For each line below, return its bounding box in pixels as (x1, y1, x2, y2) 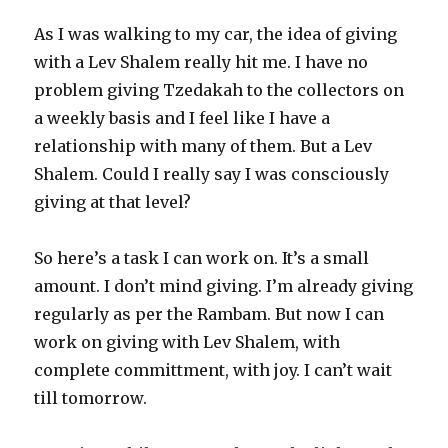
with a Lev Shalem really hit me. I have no (34, 52, 369, 73)
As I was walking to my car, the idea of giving (34, 24, 398, 45)
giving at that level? (34, 192, 192, 213)
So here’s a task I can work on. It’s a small (34, 248, 370, 269)
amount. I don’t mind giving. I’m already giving (34, 276, 414, 297)
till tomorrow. (34, 388, 148, 409)
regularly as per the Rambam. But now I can (34, 304, 385, 325)
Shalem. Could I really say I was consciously (34, 164, 390, 185)
